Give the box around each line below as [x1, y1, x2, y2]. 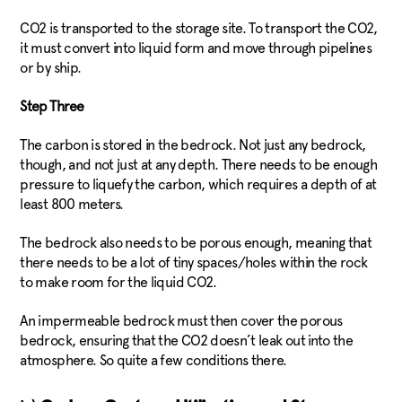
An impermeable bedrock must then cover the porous [20, 312, 343, 329]
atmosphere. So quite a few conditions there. [20, 352, 296, 369]
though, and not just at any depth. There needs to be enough [20, 156, 378, 173]
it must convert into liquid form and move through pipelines [20, 39, 372, 57]
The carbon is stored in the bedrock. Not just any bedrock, [20, 136, 366, 153]
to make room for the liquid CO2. [20, 274, 217, 291]
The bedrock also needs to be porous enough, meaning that [20, 234, 372, 251]
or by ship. [20, 59, 84, 76]
